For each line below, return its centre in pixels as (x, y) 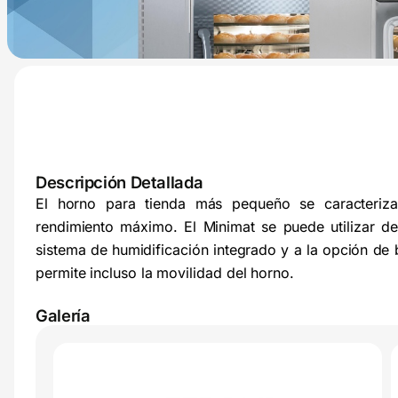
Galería (63, 315)
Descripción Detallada (119, 182)
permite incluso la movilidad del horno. (165, 273)
